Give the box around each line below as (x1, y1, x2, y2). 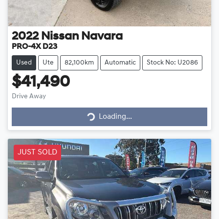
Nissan (41, 31, 79, 43)
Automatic (105, 59, 136, 67)
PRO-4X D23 (12, 43, 57, 51)
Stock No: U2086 (147, 59, 198, 67)
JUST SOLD (18, 149, 57, 157)
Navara (81, 31, 123, 43)
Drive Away (12, 93, 46, 101)
